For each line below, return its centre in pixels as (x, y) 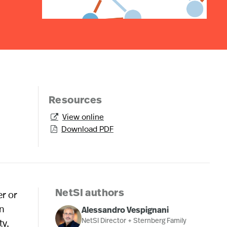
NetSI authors (90, 193)
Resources (75, 101)
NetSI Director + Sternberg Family (134, 221)
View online (83, 116)
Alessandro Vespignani (125, 211)
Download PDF (87, 128)
